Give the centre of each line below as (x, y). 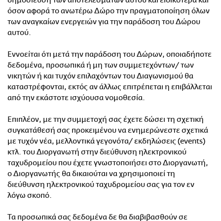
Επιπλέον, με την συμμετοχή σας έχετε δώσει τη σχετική (106, 120)
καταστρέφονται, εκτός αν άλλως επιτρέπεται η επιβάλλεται (110, 87)
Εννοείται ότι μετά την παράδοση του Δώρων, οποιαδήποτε (110, 55)
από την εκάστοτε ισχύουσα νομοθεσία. (76, 98)
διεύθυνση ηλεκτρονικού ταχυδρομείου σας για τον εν (101, 185)
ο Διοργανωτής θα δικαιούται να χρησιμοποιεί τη (91, 174)
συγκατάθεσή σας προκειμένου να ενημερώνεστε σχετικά (108, 130)
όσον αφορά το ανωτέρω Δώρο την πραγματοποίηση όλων (109, 11)
